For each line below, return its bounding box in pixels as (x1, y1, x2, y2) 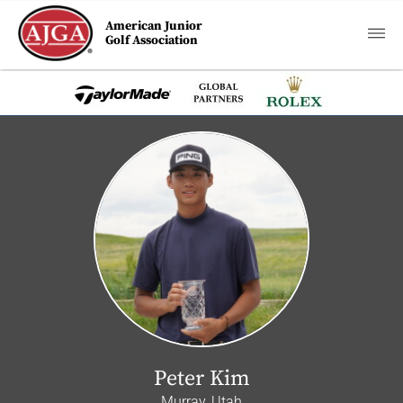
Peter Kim (153, 365, 250, 392)
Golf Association (105, 32, 199, 49)
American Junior (105, 18, 203, 34)
